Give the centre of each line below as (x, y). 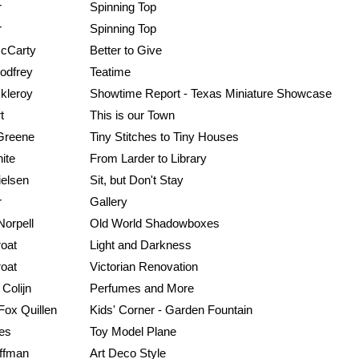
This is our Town (132, 115)
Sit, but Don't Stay (137, 180)
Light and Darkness (141, 245)
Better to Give (126, 50)
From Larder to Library (148, 159)
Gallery (109, 202)
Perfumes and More (142, 288)
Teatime (110, 72)
